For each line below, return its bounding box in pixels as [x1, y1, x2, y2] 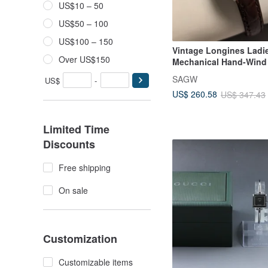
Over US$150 [59, 53, 110, 65]
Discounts [43, 136, 95, 152]
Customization [43, 231, 117, 246]
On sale [59, 184, 88, 196]
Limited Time [43, 121, 109, 137]
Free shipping [59, 162, 111, 173]
